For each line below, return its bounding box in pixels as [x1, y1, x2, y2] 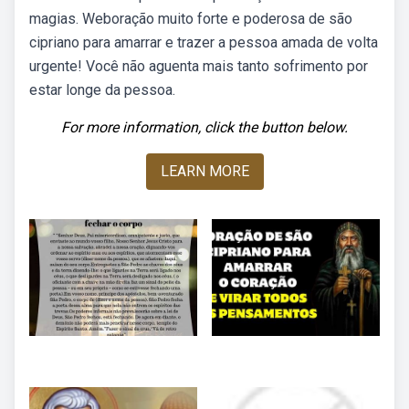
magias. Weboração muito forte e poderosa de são [29, 10, 352, 27]
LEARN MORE [160, 163, 249, 180]
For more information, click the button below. [61, 119, 348, 136]
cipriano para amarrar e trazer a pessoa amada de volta [29, 34, 378, 51]
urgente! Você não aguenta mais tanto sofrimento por [29, 58, 368, 75]
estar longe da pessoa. [29, 81, 175, 99]
